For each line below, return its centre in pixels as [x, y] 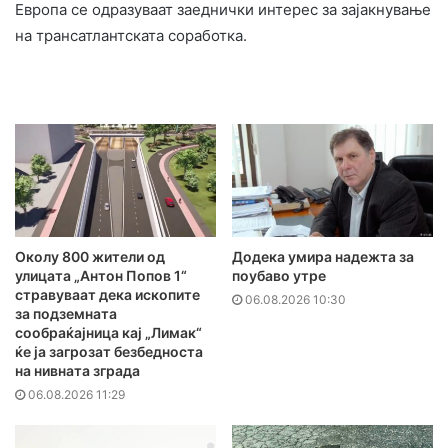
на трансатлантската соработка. [131, 35]
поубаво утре [279, 276]
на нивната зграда [77, 371]
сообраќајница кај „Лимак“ [108, 333]
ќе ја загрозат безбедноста [109, 352]
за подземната [66, 314]
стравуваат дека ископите [107, 295]
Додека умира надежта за [323, 257]
